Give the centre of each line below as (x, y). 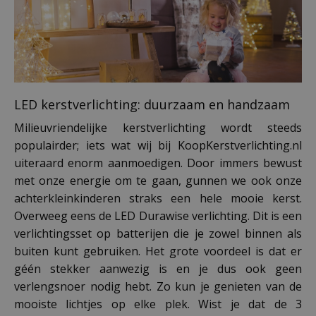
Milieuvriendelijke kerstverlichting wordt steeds (158, 128)
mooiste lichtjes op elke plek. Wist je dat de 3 (158, 304)
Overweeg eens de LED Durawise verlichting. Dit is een (158, 216)
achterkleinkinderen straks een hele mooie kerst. (158, 199)
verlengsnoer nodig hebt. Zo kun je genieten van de (158, 287)
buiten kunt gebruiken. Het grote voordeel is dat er (158, 251)
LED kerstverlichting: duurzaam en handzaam (152, 105)
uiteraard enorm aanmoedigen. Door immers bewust (158, 163)
